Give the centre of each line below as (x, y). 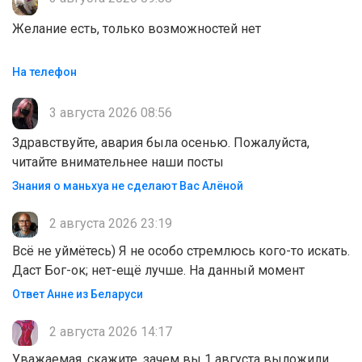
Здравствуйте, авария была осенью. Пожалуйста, (161, 143)
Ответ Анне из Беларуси (78, 295)
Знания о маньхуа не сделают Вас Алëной (128, 186)
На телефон (44, 72)
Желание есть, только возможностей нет (180, 29)
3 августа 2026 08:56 (109, 113)
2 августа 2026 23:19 (109, 224)
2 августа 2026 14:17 (109, 332)
